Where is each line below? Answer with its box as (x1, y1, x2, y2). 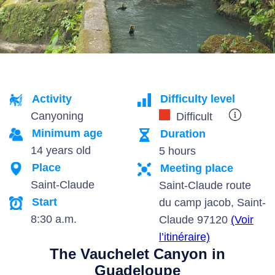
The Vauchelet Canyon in (50, 246, 225, 262)
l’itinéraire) (159, 231, 210, 243)
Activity (32, 93, 72, 105)
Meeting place (160, 162, 233, 174)
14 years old (31, 144, 91, 157)
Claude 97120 (159, 214, 231, 226)
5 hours (159, 145, 196, 157)
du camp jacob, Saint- (159, 196, 266, 209)
